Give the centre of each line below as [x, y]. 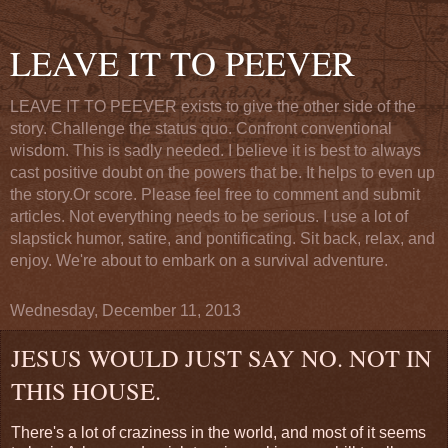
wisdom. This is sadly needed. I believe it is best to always [215, 150]
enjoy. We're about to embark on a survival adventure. [199, 260]
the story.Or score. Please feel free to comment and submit [215, 194]
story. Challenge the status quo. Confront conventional [201, 128]
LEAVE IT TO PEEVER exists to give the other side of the [213, 106]
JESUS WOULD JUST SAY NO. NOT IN [221, 357]
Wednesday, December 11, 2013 [125, 310]
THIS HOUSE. [86, 390]
